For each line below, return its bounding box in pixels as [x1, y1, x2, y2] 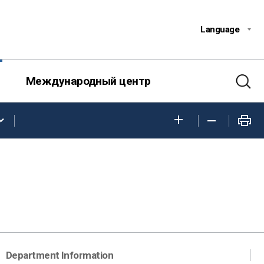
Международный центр [25, 74, 151, 88]
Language [200, 24, 239, 35]
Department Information [5, 249, 114, 261]
